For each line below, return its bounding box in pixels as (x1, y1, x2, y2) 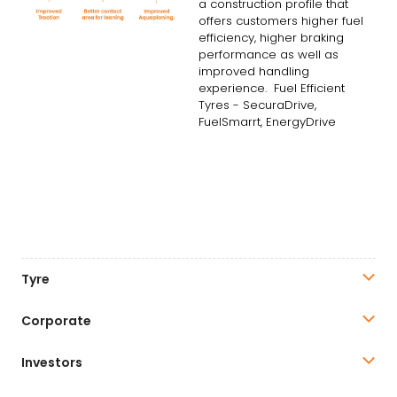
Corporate (21, 311, 91, 330)
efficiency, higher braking (198, 29, 344, 47)
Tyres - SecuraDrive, (198, 97, 316, 114)
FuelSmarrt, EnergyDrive (198, 113, 336, 131)
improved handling (198, 63, 309, 81)
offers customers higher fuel (198, 12, 363, 30)
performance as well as (198, 46, 339, 64)
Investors (21, 353, 82, 371)
